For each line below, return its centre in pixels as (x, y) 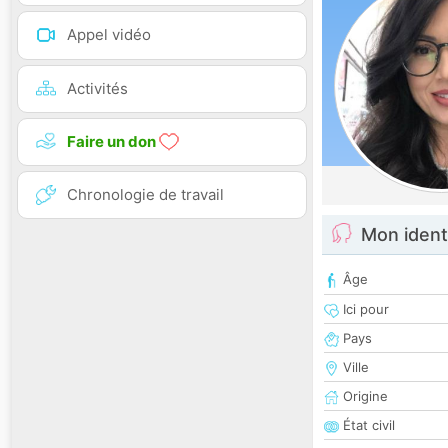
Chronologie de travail (145, 194)
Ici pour (364, 309)
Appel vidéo (109, 35)
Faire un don (113, 141)
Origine (363, 396)
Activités (97, 88)
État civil (367, 425)
